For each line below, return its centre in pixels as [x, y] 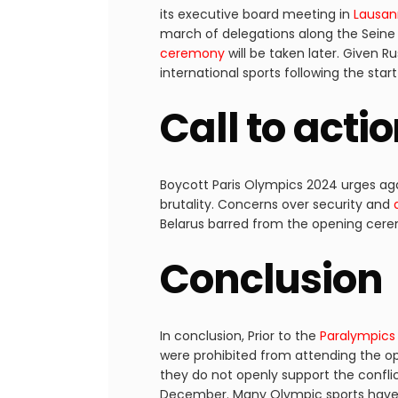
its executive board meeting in [257, 14]
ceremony [192, 53]
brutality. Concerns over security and [277, 204]
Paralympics [358, 335]
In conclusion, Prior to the [240, 335]
